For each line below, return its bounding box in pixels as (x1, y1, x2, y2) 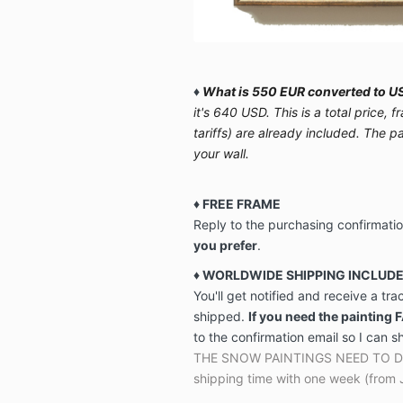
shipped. (193, 308, 248, 324)
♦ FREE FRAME (193, 195, 281, 211)
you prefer (193, 237, 257, 253)
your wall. (193, 145, 249, 161)
